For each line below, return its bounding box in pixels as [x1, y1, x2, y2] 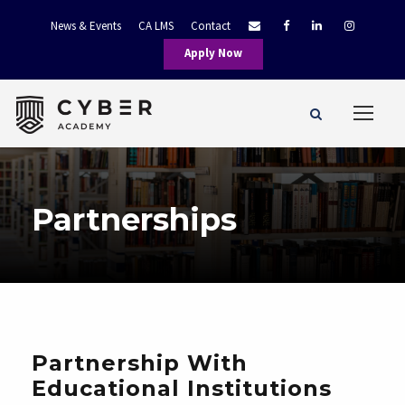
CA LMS [138, 18, 174, 33]
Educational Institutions [32, 375, 332, 401]
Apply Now [184, 45, 242, 61]
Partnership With [32, 350, 248, 376]
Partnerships [32, 201, 237, 239]
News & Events [51, 18, 121, 33]
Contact [191, 18, 231, 33]
